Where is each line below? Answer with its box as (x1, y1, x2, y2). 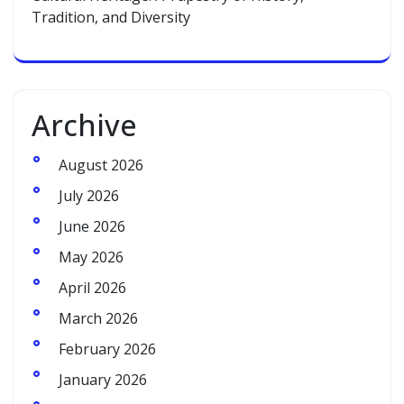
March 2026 (59, 308, 138, 328)
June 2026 (59, 216, 125, 236)
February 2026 (59, 339, 156, 359)
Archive (32, 106, 137, 144)
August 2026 (59, 155, 143, 175)
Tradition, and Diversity (32, 7, 190, 27)
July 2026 (59, 186, 119, 206)
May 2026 (59, 247, 124, 267)
